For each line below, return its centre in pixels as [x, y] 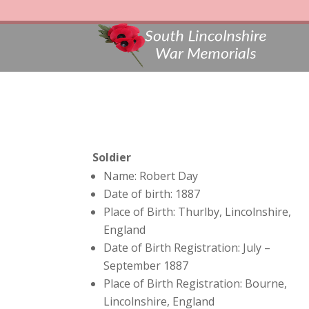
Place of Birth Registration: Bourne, [196, 284]
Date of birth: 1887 [152, 194]
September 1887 [146, 266]
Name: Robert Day [151, 176]
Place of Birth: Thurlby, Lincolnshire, [198, 212]
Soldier [112, 158]
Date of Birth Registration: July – [187, 248]
